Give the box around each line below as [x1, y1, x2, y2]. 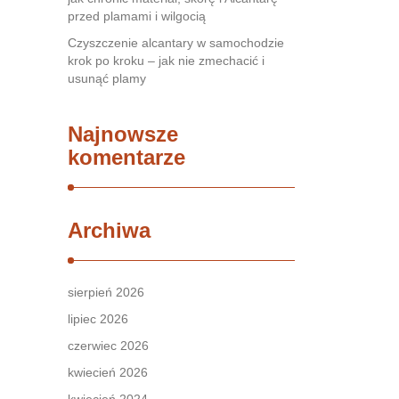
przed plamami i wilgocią [68, 9, 206, 23]
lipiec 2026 [68, 312, 128, 326]
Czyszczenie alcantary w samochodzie [68, 36, 284, 50]
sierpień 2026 [68, 285, 144, 299]
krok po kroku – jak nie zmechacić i [68, 53, 265, 68]
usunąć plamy [68, 71, 146, 85]
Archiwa [68, 218, 151, 242]
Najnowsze [68, 122, 178, 146]
